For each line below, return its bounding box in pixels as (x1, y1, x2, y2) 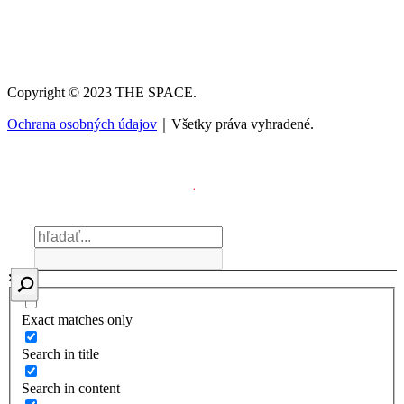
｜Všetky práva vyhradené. (157, 116, 314, 133)
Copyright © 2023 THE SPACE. (7, 85, 197, 101)
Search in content (22, 380, 120, 396)
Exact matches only (22, 311, 133, 327)
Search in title (22, 345, 99, 362)
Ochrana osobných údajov (7, 116, 157, 133)
